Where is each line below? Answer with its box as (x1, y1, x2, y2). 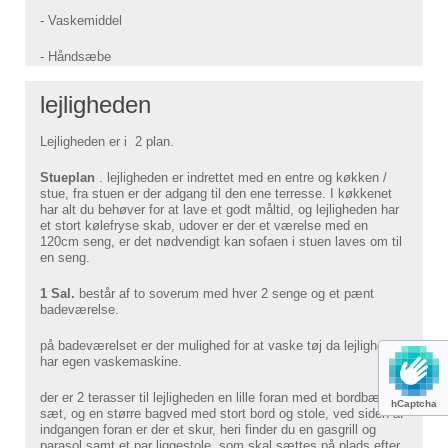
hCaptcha (391, 398, 437, 410)
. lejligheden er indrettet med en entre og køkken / (99, 170, 387, 186)
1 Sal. (40, 286, 79, 302)
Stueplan (40, 170, 99, 186)
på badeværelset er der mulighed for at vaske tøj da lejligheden (40, 338, 405, 354)
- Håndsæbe (40, 49, 111, 65)
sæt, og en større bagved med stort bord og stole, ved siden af (40, 406, 404, 422)
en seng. (40, 250, 98, 266)
